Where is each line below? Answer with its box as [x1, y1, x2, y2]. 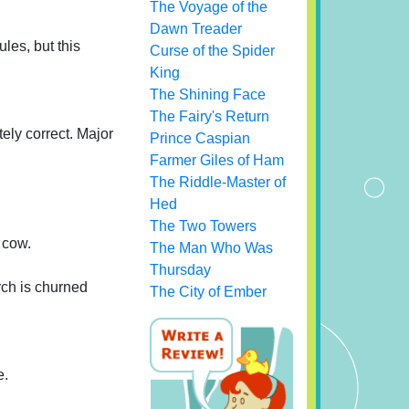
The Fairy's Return [150, 109, 270, 124]
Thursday [150, 262, 212, 278]
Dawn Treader [150, 21, 243, 37]
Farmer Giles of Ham [150, 152, 285, 168]
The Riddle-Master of [150, 174, 287, 190]
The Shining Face [150, 87, 267, 102]
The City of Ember [150, 284, 267, 299]
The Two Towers [150, 218, 257, 234]
